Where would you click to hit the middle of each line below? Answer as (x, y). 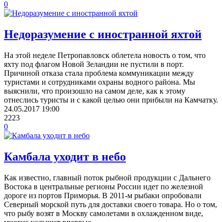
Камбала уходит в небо (65, 156)
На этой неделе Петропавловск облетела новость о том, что (105, 55)
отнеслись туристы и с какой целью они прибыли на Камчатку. (111, 100)
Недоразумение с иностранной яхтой (103, 34)
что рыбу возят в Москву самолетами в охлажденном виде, (104, 213)
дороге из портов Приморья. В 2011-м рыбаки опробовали (103, 195)
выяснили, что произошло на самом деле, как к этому (95, 91)
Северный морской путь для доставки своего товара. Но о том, (111, 204)
